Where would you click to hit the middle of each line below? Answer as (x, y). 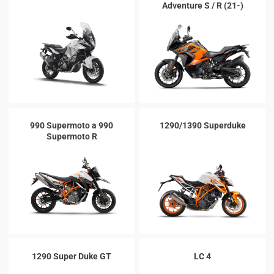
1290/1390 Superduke (202, 125)
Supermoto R (72, 136)
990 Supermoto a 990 (72, 125)
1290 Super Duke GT (72, 256)
